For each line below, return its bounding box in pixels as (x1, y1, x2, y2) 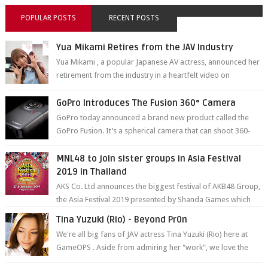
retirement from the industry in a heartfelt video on (56, 71, 230, 80)
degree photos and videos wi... (56, 139, 163, 149)
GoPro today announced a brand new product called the (56, 113, 249, 123)
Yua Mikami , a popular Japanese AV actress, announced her (56, 57, 260, 67)
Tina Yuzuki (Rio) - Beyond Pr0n (56, 214, 188, 226)
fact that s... (56, 256, 96, 266)
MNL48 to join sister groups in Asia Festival (56, 153, 242, 165)
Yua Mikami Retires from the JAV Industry (56, 42, 234, 53)
